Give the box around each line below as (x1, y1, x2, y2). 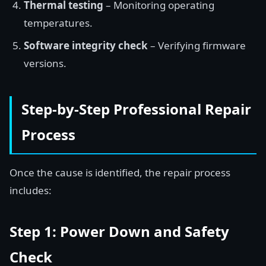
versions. (24, 56, 66, 70)
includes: (9, 183, 52, 197)
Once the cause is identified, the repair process (9, 166, 230, 179)
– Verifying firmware (148, 39, 246, 52)
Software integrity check (24, 39, 148, 52)
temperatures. (24, 16, 93, 30)
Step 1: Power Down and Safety (9, 221, 229, 241)
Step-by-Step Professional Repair (21, 99, 251, 119)
